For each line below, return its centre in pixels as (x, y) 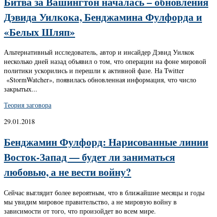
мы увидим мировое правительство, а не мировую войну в (90, 201)
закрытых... (21, 89)
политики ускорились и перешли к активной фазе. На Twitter (94, 71)
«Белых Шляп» (39, 31)
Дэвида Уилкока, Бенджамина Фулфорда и (103, 16)
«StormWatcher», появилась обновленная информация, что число (100, 80)
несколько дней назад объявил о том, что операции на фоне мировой (105, 62)
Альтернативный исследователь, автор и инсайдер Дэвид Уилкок (99, 52)
